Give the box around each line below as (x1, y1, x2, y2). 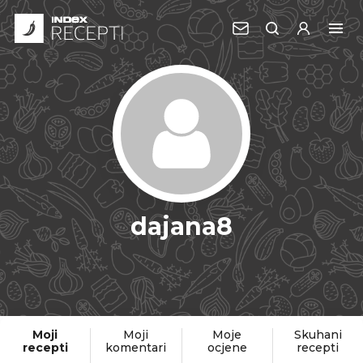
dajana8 (130, 211, 233, 241)
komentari (105, 340, 167, 355)
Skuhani (293, 327, 342, 342)
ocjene (207, 340, 247, 355)
